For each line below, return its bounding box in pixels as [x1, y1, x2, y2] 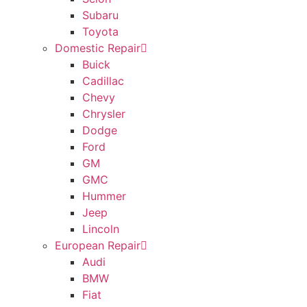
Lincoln [82, 222, 119, 236]
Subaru [82, 8, 119, 23]
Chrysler [82, 107, 125, 121]
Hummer [82, 189, 126, 204]
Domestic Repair [55, 41, 140, 56]
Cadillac [82, 74, 124, 88]
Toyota [82, 25, 119, 39]
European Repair [55, 238, 140, 253]
